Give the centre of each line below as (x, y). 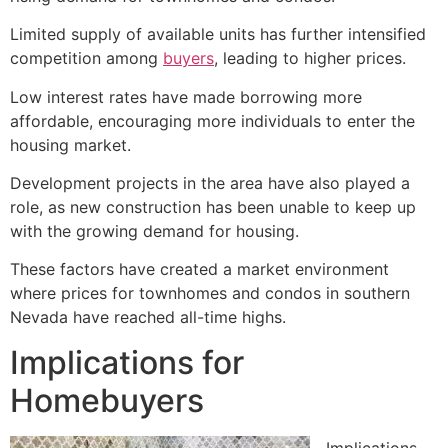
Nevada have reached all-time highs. (148, 317)
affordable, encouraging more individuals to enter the (212, 120)
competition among (86, 58)
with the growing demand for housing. (154, 230)
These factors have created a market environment (199, 269)
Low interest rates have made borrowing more (186, 96)
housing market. (70, 144)
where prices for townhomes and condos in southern (210, 293)
